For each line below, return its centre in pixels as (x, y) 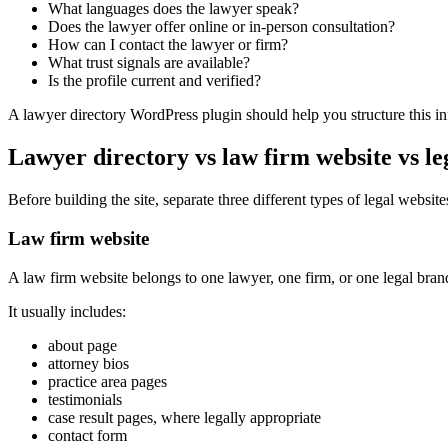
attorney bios (88, 363)
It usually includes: (67, 311)
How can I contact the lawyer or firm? (168, 45)
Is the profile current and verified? (154, 81)
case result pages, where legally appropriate (184, 417)
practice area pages (107, 381)
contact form (87, 435)
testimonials (85, 399)
